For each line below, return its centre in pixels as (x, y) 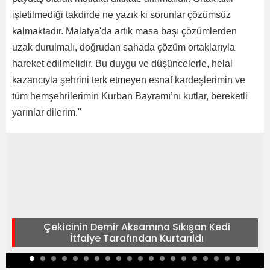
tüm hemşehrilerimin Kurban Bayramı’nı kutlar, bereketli (130, 96)
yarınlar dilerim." (47, 113)
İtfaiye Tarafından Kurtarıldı (137, 239)
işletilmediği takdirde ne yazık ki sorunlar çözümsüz (121, 15)
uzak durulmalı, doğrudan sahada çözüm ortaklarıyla (124, 48)
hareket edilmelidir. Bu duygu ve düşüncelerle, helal (122, 64)
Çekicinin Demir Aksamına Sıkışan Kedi (137, 227)
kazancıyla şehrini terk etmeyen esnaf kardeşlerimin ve (129, 80)
